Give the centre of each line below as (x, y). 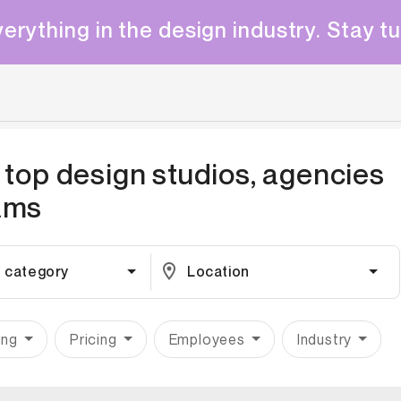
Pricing (94, 339)
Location (218, 271)
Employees (207, 339)
